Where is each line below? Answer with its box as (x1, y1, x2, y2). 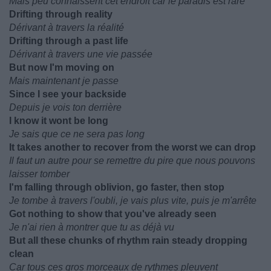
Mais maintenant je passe (9, 76, 119, 86)
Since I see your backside (9, 89, 126, 99)
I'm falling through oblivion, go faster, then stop (9, 182, 224, 192)
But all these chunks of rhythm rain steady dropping (9, 235, 247, 246)
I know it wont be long (9, 116, 108, 126)
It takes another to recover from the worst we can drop (9, 142, 256, 152)
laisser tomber (9, 169, 70, 179)
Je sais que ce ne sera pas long (9, 129, 145, 139)
